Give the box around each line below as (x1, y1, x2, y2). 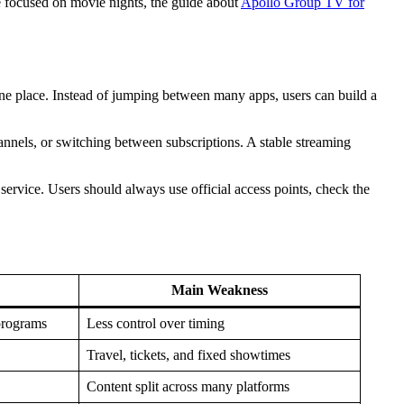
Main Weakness (171, 281, 268, 298)
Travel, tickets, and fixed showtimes (87, 346, 290, 363)
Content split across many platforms (87, 378, 289, 394)
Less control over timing (87, 315, 225, 331)
